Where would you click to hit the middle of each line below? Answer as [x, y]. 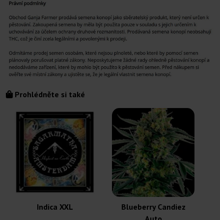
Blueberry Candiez [153, 206]
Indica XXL [55, 206]
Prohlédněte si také [49, 94]
